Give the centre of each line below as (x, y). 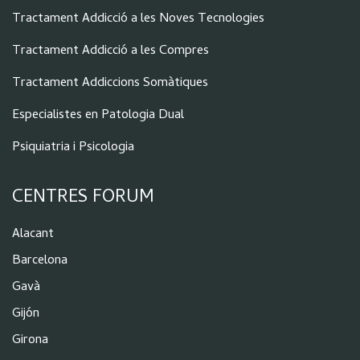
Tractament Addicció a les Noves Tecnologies (138, 19)
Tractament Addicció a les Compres (110, 51)
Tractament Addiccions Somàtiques (110, 83)
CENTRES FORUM (83, 198)
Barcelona (40, 261)
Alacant (33, 234)
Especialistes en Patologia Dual (98, 115)
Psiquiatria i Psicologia (73, 147)
